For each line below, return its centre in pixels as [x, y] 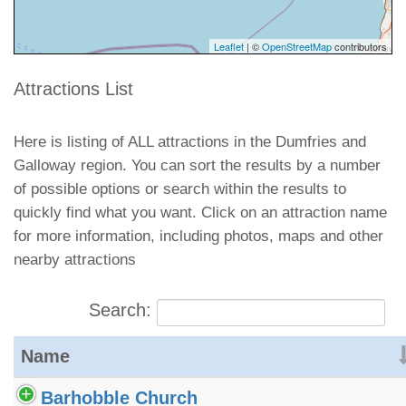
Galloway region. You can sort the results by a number [197, 165]
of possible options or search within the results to [180, 188]
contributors [359, 46]
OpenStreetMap [297, 46]
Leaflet [229, 46]
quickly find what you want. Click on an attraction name [200, 212]
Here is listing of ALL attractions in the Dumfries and [190, 141]
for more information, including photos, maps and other [198, 236]
